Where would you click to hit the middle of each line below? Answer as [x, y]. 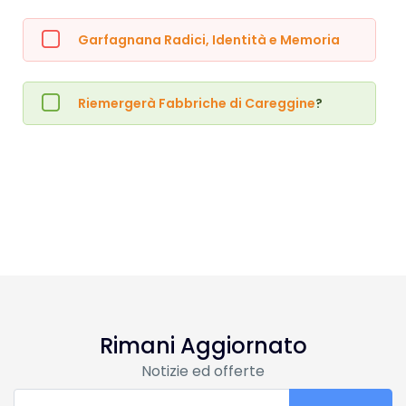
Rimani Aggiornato [203, 346]
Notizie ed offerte [203, 372]
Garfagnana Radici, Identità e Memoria [210, 39]
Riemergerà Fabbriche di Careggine [196, 103]
